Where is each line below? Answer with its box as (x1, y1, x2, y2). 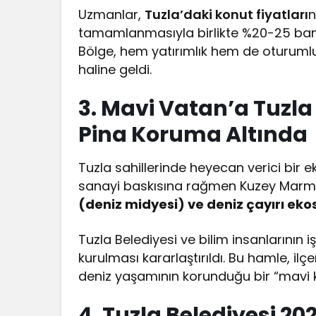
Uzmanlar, (78, 6, 145, 24)
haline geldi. (78, 61, 152, 79)
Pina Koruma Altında (78, 120, 308, 150)
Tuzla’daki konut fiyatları (145, 6, 309, 24)
